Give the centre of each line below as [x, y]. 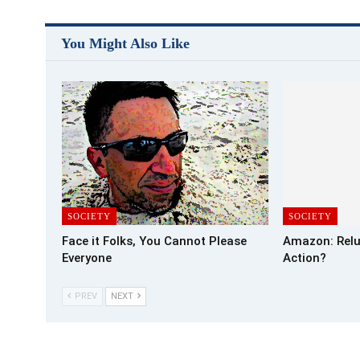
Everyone [87, 258]
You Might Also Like [125, 43]
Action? [304, 258]
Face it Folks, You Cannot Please [154, 241]
